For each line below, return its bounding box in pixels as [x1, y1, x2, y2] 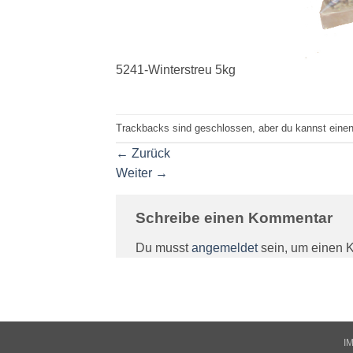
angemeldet [191, 241, 258, 255]
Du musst [136, 241, 191, 255]
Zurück [128, 147, 170, 161]
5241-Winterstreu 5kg [116, 62, 236, 76]
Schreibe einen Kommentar [136, 210, 336, 227]
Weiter [116, 166, 155, 180]
